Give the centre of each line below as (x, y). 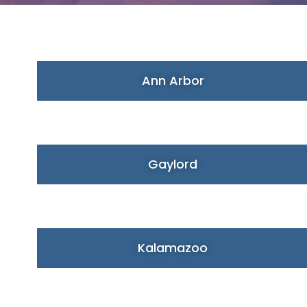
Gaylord (173, 164)
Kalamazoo (173, 248)
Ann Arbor (173, 81)
